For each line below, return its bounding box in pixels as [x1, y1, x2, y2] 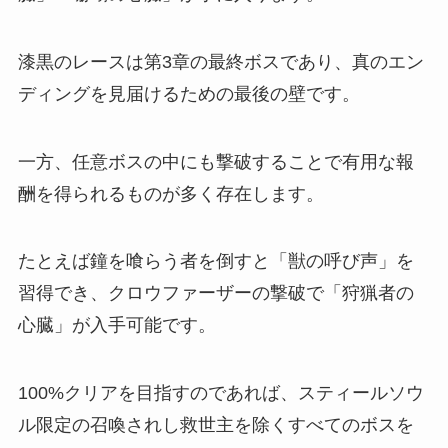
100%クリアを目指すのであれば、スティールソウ [17, 383, 424, 404]
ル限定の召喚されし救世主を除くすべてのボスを [17, 415, 414, 436]
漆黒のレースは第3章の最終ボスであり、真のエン [17, 51, 424, 72]
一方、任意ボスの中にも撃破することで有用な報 [17, 151, 414, 172]
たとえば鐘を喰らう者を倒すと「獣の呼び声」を [17, 251, 414, 272]
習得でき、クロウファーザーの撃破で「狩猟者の [17, 283, 414, 304]
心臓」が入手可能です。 [17, 315, 216, 336]
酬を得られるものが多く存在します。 [17, 183, 324, 204]
